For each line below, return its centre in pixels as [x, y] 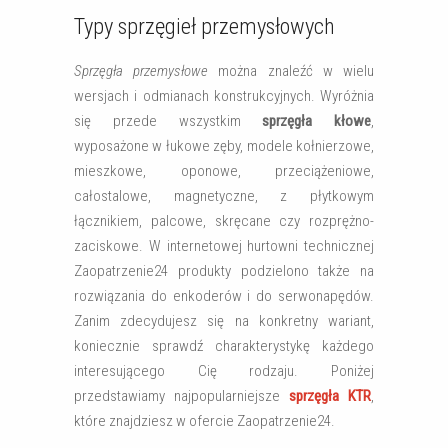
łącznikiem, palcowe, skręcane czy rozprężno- [224, 221]
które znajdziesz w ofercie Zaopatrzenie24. [204, 421]
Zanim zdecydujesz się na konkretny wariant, [224, 321]
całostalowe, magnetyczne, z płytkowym [224, 196]
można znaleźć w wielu [291, 71]
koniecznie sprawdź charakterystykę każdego [224, 346]
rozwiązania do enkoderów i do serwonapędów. [224, 296]
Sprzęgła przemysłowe [141, 71]
